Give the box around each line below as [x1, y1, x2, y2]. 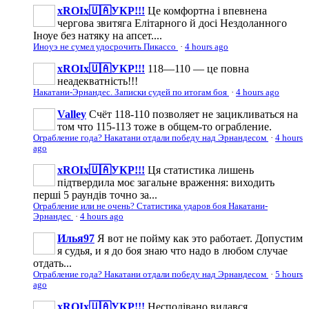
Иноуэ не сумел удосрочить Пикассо [33, 41, 178, 52]
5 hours [275, 269, 303, 279]
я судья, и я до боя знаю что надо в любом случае [57, 244, 288, 257]
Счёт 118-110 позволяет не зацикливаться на [89, 108, 298, 120]
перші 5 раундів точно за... [33, 188, 157, 201]
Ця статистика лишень [148, 163, 254, 176]
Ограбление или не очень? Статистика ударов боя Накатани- [33, 201, 268, 211]
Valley [57, 108, 86, 120]
